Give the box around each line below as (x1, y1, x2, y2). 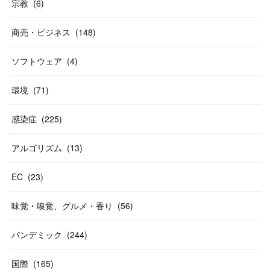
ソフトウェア (11, 55, 62, 67)
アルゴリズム (11, 142, 62, 154)
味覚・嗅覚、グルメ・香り (11, 199, 113, 212)
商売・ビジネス (11, 26, 71, 38)
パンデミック (11, 228, 62, 240)
